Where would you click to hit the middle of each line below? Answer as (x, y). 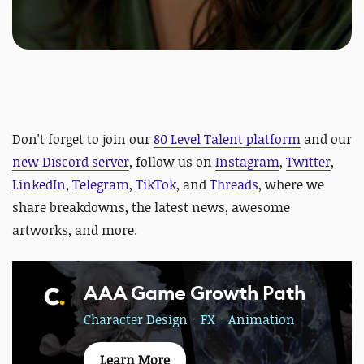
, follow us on (172, 162)
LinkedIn (39, 185)
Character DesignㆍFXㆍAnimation (189, 320)
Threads (234, 185)
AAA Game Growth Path (195, 294)
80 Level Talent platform (227, 139)
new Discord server (71, 162)
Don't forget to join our (83, 139)
